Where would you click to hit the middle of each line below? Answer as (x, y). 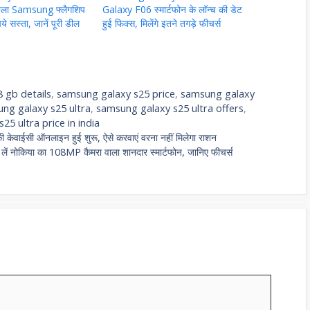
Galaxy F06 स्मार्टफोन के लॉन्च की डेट (172, 9)
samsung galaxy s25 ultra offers (170, 108)
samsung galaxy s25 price (116, 93)
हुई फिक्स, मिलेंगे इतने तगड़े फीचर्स (161, 23)
